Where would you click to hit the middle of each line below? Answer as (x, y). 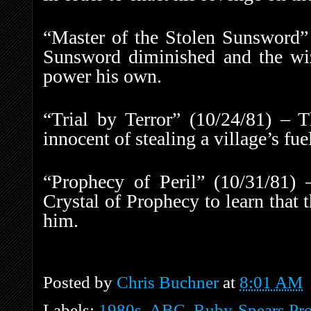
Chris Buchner (168, 283)
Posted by (80, 283)
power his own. (102, 76)
